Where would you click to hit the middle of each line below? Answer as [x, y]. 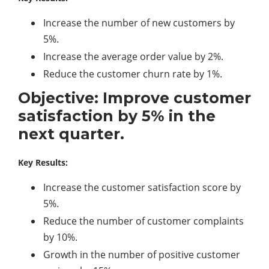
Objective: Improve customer [134, 98]
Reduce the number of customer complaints [144, 221]
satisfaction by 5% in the [117, 116]
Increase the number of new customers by [139, 23]
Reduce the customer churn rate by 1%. [133, 74]
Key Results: [43, 163]
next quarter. [71, 134]
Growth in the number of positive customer [142, 255]
